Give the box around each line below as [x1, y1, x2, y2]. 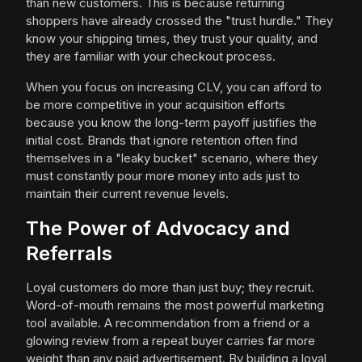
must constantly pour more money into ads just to [26, 168, 300, 183]
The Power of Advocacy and [26, 217, 290, 240]
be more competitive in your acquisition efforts [26, 97, 285, 112]
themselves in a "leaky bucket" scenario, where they [26, 150, 318, 166]
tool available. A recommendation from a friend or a [26, 315, 309, 330]
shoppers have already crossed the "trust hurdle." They [26, 13, 333, 28]
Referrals [26, 242, 112, 265]
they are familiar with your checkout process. [26, 48, 276, 64]
